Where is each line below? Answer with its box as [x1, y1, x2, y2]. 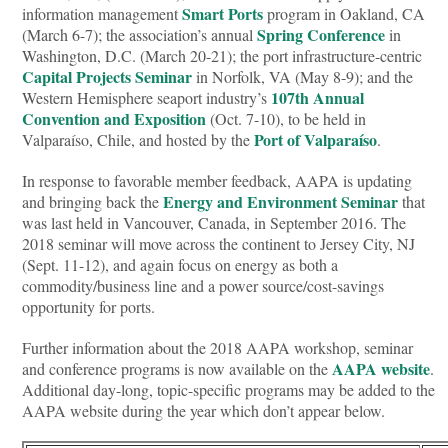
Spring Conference [257, 22, 386, 46]
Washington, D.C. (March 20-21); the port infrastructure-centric [22, 44, 423, 66]
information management [22, 2, 183, 24]
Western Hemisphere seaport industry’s [22, 86, 272, 108]
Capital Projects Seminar [22, 64, 193, 88]
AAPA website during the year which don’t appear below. [22, 399, 386, 421]
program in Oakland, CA [267, 2, 426, 24]
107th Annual [271, 85, 365, 109]
